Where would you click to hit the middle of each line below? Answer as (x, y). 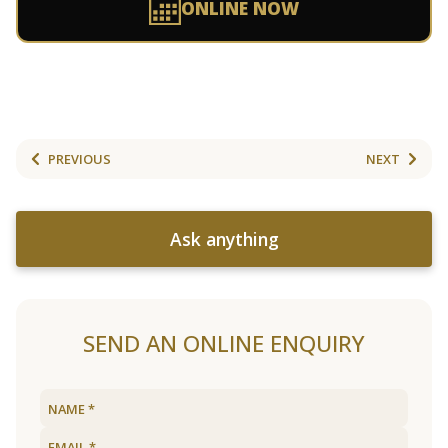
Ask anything (224, 239)
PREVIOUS (79, 158)
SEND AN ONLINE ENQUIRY (224, 343)
